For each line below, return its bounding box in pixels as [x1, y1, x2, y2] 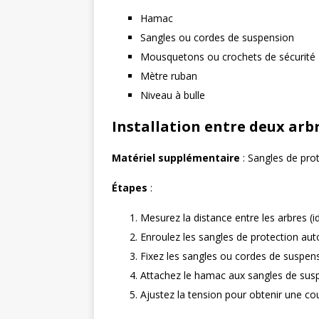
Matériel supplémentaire [112, 151, 240, 164]
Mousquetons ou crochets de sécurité [140, 50, 315, 63]
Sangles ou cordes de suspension [140, 31, 294, 44]
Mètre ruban [140, 69, 197, 83]
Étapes [112, 181, 147, 194]
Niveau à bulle [140, 88, 205, 102]
